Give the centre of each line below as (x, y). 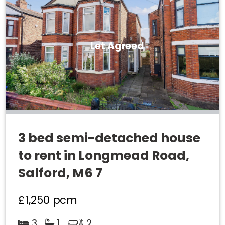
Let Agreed (117, 46)
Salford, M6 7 (60, 173)
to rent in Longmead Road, (104, 156)
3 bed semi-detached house (109, 138)
